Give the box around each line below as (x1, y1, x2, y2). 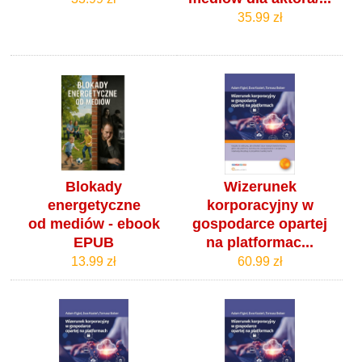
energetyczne (47, 197, 141, 214)
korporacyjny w (206, 197, 314, 214)
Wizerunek (223, 179, 297, 196)
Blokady (65, 179, 123, 196)
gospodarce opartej (192, 216, 328, 233)
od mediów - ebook (27, 216, 160, 233)
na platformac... (206, 234, 314, 251)
